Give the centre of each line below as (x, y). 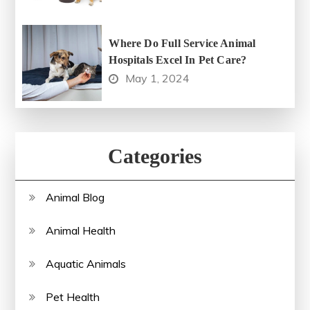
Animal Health (81, 231)
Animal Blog (75, 198)
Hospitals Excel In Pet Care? (178, 60)
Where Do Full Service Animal (182, 44)
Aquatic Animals (86, 264)
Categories (155, 156)
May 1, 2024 (158, 79)
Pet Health (73, 297)
